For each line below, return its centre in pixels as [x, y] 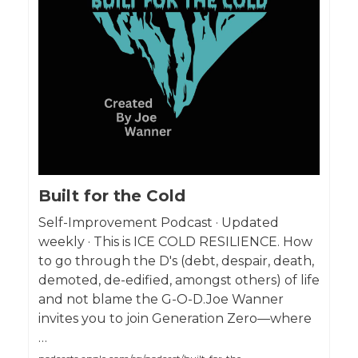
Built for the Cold [112, 195]
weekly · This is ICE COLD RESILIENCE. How [175, 241]
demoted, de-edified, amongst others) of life [179, 280]
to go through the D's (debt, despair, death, [176, 261]
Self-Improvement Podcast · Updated [159, 222]
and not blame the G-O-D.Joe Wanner [161, 299]
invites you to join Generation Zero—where [175, 318]
